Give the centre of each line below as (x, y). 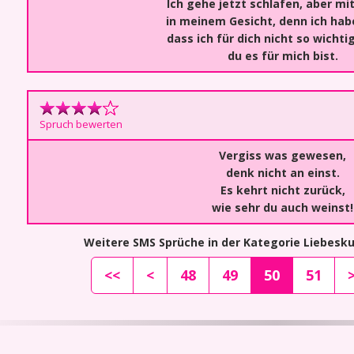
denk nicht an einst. (282, 173)
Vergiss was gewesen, (282, 155)
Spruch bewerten (81, 124)
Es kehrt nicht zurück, (282, 190)
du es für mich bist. (282, 56)
